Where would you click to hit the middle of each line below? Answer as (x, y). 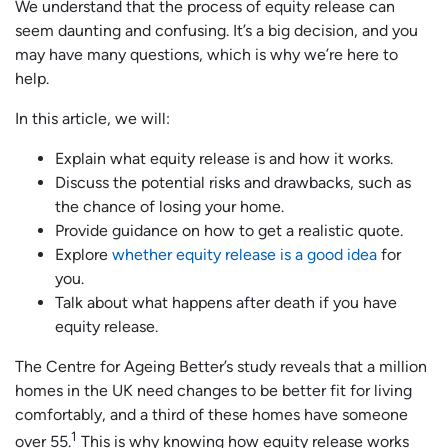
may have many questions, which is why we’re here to (206, 55)
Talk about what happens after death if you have (226, 303)
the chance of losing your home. (169, 207)
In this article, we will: (92, 119)
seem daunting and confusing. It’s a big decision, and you (216, 31)
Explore (83, 255)
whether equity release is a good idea (244, 255)
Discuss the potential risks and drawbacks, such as (233, 183)
